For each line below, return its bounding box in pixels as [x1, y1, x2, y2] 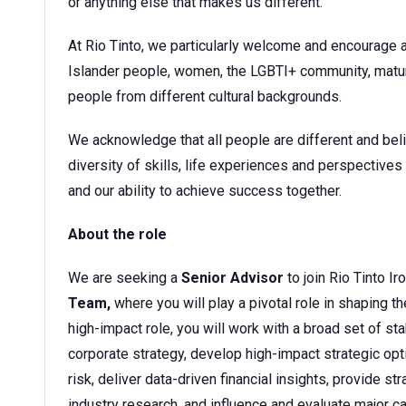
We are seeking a [68, 269, 181, 286]
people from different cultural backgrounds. [68, 88, 345, 105]
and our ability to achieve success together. [68, 182, 342, 199]
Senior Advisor [181, 269, 287, 286]
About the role [68, 226, 167, 243]
